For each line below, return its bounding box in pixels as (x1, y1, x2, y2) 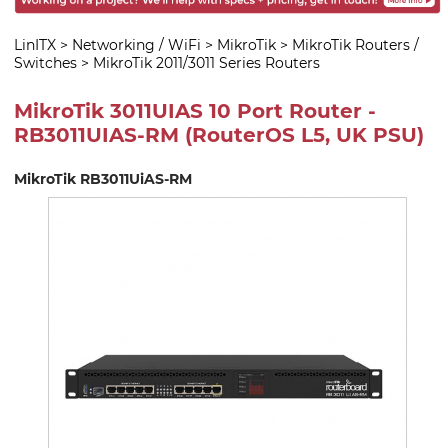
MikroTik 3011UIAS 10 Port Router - (14, 99, 376, 124)
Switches (14, 53, 77, 72)
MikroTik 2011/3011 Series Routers (93, 53, 320, 72)
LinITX (14, 35, 56, 54)
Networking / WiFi (72, 35, 201, 54)
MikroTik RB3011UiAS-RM (14, 169, 192, 188)
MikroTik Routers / (292, 35, 419, 54)
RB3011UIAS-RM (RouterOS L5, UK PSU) (14, 123, 424, 148)
